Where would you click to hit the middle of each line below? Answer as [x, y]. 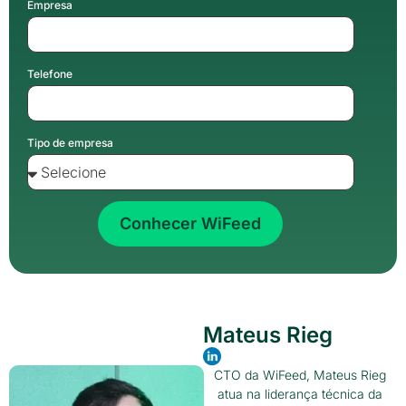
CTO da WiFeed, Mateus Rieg [300, 374]
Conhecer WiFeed [191, 223]
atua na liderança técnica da [300, 393]
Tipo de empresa [70, 142]
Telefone [50, 73]
